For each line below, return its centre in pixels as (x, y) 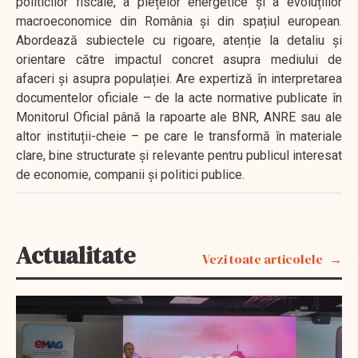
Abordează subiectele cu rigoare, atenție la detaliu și (179, 40)
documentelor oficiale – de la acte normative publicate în (179, 97)
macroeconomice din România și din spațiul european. (179, 21)
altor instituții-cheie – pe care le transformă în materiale (179, 136)
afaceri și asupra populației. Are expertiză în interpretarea (179, 78)
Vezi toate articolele (263, 259)
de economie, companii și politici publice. (130, 174)
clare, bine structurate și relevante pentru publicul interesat (179, 155)
